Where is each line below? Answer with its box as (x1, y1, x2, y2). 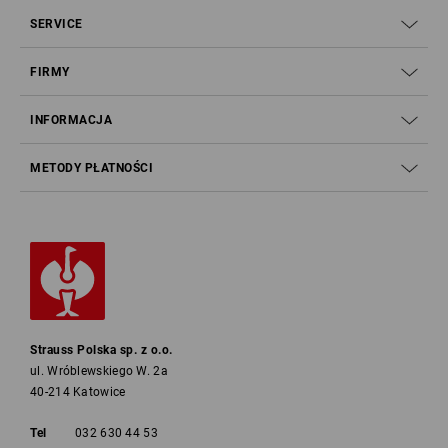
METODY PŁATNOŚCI (30, 161, 153, 175)
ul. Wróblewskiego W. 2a (30, 364, 168, 378)
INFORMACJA (30, 113, 112, 127)
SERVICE (30, 17, 83, 31)
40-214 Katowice (30, 385, 126, 399)
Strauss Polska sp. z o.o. (30, 343, 173, 357)
